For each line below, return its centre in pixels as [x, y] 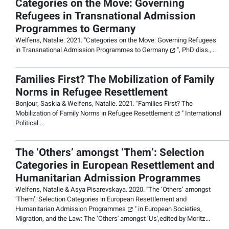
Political [27, 123]
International [203, 114]
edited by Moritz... [185, 219]
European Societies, [173, 209]
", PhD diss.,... [196, 50]
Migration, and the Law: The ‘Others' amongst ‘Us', [87, 219]
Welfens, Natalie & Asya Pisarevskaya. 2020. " [82, 190]
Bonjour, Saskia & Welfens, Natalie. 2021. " [77, 104]
